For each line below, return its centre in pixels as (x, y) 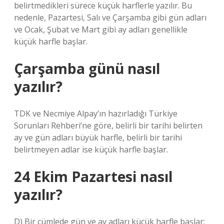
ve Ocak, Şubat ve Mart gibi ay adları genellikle (101, 29)
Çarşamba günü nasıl (87, 68)
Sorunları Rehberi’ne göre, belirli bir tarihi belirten (108, 125)
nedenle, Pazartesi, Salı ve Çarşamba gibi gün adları (110, 17)
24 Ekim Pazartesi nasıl (93, 176)
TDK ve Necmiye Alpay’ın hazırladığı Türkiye (96, 113)
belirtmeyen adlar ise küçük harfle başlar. (91, 149)
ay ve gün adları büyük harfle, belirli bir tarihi (98, 137)
